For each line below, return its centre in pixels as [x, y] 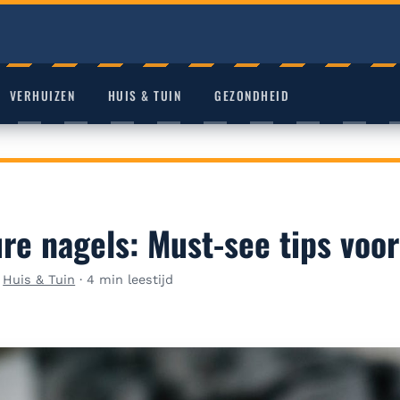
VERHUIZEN [42, 95]
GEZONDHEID [252, 95]
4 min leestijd [130, 279]
